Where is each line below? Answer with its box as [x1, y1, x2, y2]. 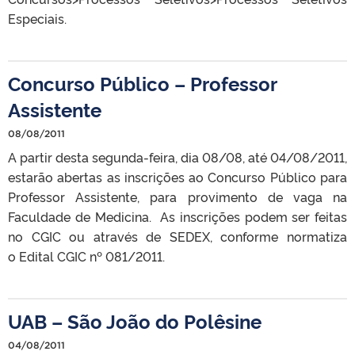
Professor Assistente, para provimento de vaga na [8, 187, 347, 205]
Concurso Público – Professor [8, 69, 277, 96]
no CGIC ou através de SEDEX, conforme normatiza [8, 227, 347, 245]
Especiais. [8, 9, 67, 27]
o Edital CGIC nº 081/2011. [8, 246, 165, 265]
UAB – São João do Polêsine [8, 307, 261, 334]
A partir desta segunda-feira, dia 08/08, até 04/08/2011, [8, 147, 347, 166]
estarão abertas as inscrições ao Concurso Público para [8, 167, 347, 185]
